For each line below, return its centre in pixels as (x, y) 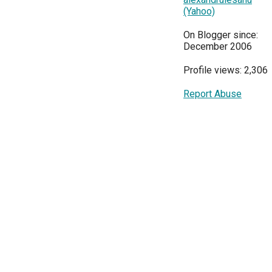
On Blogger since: (221, 35)
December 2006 (218, 46)
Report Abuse (212, 94)
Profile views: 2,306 (226, 70)
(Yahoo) (199, 11)
